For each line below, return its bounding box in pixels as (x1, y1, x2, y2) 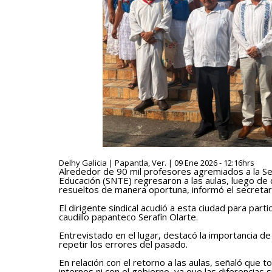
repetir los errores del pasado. (59, 238, 188, 250)
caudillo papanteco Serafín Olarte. (59, 211, 198, 223)
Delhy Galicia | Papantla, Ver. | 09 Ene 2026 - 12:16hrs (59, 157, 254, 168)
